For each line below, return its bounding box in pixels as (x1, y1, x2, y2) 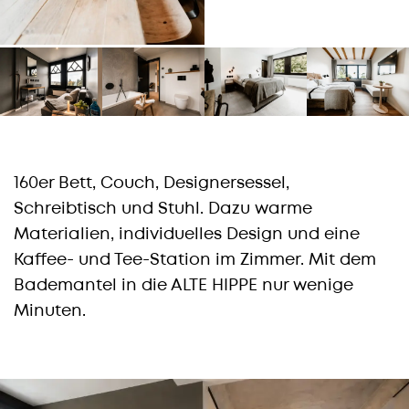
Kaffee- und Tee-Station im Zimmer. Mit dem (14, 247, 376, 271)
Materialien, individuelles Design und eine (14, 222, 360, 246)
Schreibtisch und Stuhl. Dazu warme (14, 196, 312, 220)
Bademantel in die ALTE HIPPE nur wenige (14, 273, 353, 297)
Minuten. (14, 299, 86, 322)
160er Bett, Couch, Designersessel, (14, 171, 289, 194)
